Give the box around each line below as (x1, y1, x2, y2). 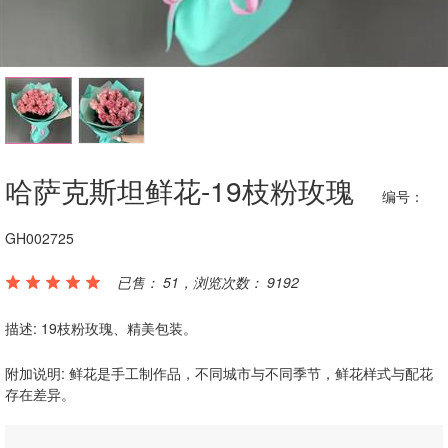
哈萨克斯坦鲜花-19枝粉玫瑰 (5, 170, 362, 210)
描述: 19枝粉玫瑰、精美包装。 (5, 318, 197, 338)
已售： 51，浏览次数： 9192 (105, 272, 299, 292)
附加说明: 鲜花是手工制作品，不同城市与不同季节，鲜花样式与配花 (5, 363, 433, 383)
